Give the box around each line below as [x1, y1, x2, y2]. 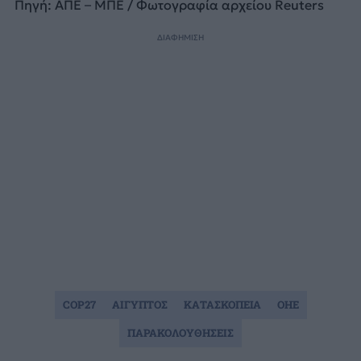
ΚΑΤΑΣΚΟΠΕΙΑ [183, 297, 261, 312]
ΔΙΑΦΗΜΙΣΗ [157, 31, 204, 43]
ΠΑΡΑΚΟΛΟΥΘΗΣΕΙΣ [127, 325, 234, 340]
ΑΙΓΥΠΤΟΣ [111, 297, 168, 312]
